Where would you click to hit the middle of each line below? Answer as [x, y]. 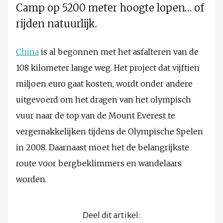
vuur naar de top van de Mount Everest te [96, 116]
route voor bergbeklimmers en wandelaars [99, 164]
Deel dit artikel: [111, 215]
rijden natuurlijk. [56, 24]
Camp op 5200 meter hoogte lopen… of [110, 8]
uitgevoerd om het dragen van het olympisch [104, 100]
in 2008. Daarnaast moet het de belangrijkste [103, 148]
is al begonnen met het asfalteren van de [119, 52]
